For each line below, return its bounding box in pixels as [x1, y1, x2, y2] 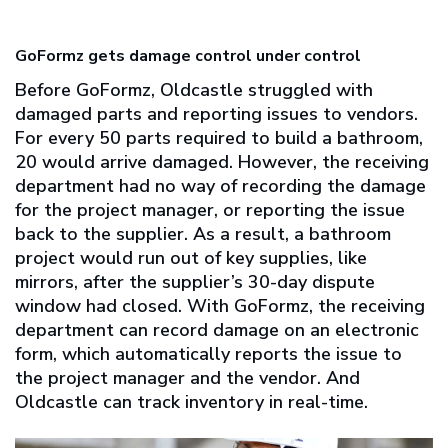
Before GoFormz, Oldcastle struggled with [15, 78, 373, 103]
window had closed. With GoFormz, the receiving [15, 294, 425, 319]
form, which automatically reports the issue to [15, 342, 402, 367]
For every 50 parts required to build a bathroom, [15, 126, 423, 151]
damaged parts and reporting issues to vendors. [15, 102, 418, 127]
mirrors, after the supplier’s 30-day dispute [15, 270, 375, 295]
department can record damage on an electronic [15, 318, 419, 343]
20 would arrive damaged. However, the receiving [15, 150, 429, 175]
